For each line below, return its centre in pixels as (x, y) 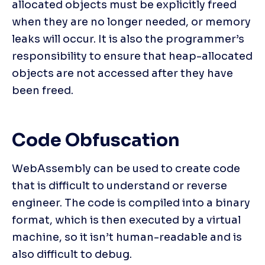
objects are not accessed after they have (122, 73)
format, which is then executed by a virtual (126, 220)
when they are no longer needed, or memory (131, 22)
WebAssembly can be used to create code (126, 168)
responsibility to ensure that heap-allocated (132, 56)
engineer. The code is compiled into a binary (131, 203)
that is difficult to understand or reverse (119, 185)
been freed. (43, 90)
